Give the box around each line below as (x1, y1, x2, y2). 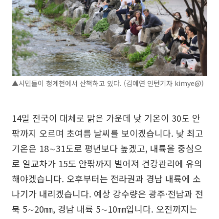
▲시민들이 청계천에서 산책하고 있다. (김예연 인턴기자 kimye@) (12, 78, 204, 88)
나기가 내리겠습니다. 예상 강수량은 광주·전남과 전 (12, 187, 203, 200)
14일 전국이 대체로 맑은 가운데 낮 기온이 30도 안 (12, 111, 200, 124)
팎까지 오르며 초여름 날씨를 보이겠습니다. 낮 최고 (12, 126, 203, 139)
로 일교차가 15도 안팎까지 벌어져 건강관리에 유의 (12, 156, 202, 170)
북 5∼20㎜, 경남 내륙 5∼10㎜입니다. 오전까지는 (12, 202, 197, 215)
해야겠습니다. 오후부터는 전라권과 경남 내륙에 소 (12, 172, 201, 185)
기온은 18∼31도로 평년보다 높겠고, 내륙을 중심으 (12, 141, 202, 154)
